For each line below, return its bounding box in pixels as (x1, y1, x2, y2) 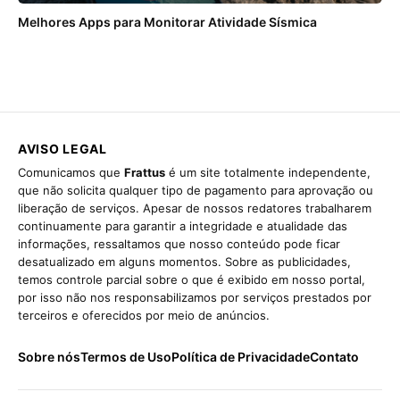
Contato (310, 349, 359, 365)
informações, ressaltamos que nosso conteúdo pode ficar (18, 237, 340, 252)
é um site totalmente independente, (165, 165, 371, 180)
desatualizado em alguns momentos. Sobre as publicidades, (18, 254, 351, 270)
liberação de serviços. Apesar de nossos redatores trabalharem (18, 201, 371, 216)
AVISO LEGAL (18, 141, 107, 157)
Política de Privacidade (171, 349, 310, 365)
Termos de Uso (80, 349, 171, 365)
